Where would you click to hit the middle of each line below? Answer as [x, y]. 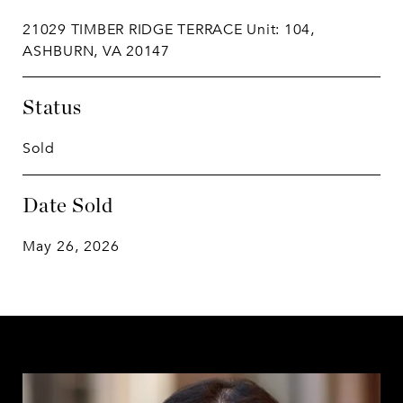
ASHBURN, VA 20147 [96, 51]
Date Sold [68, 205]
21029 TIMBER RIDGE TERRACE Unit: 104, [169, 30]
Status [52, 107]
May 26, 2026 [71, 246]
